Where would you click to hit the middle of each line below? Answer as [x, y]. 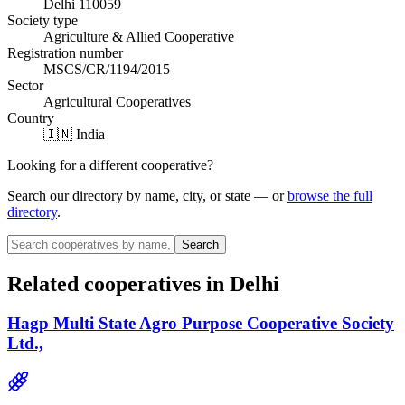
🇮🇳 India [74, 134]
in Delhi [240, 283]
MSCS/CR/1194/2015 [107, 69]
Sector [25, 85]
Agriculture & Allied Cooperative [139, 36]
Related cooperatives [104, 283]
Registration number [65, 52]
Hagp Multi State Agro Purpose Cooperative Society [201, 324]
